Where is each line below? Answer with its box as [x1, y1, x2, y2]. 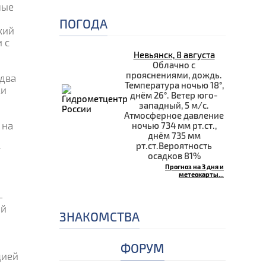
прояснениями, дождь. [126, 69, 222, 80]
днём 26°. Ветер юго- [130, 89, 218, 100]
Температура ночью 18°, [124, 79, 224, 90]
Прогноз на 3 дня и [165, 162, 224, 170]
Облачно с [153, 59, 195, 70]
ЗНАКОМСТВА [59, 208, 140, 224]
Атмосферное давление [124, 109, 224, 121]
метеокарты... [179, 170, 224, 178]
